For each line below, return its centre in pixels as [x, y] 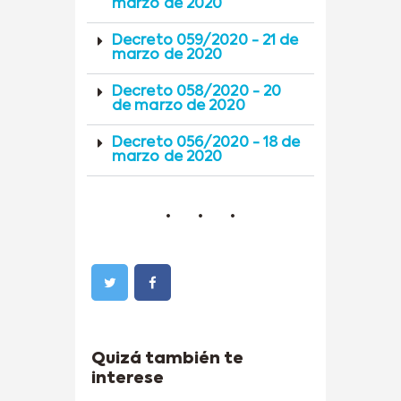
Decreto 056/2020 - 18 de [206, 143]
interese [128, 379]
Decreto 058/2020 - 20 [197, 92]
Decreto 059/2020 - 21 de [205, 41]
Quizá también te [167, 359]
